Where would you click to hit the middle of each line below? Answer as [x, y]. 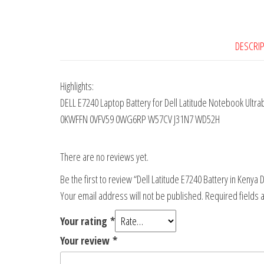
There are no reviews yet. [104, 157]
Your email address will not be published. [132, 196]
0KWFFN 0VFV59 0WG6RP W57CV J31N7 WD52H [140, 119]
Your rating [85, 221]
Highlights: [77, 86]
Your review [86, 241]
